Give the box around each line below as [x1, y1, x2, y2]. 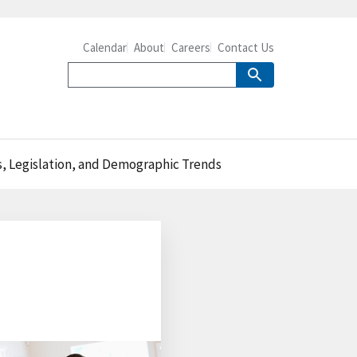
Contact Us [218, 40, 274, 55]
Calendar [83, 40, 127, 55]
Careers [171, 40, 210, 55]
